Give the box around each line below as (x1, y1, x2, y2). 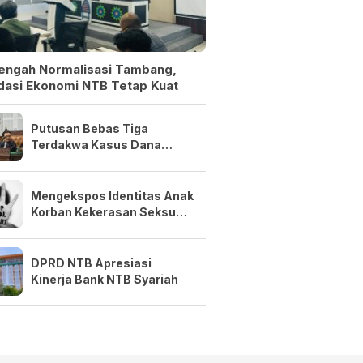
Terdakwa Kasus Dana (30, 138, 161, 152)
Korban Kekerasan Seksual (30, 205, 186, 220)
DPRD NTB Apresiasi (30, 256, 152, 271)
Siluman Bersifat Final (30, 154, 159, 169)
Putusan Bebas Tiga (30, 122, 148, 136)
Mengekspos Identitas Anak (30, 189, 194, 203)
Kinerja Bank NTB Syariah (30, 272, 178, 287)
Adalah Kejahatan (30, 221, 134, 236)
